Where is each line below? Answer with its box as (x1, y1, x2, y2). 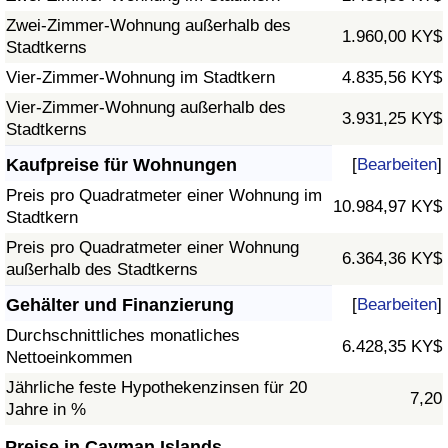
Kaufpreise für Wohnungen (6, 155, 237, 176)
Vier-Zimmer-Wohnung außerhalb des (6, 98, 286, 118)
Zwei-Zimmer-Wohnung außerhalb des (6, 16, 291, 36)
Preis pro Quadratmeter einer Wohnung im (6, 186, 322, 206)
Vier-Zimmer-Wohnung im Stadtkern (6, 68, 275, 88)
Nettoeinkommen (6, 348, 132, 368)
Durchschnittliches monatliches (6, 326, 240, 346)
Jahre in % (6, 400, 86, 420)
